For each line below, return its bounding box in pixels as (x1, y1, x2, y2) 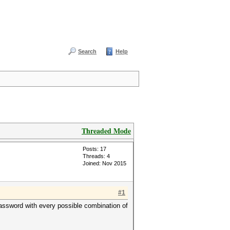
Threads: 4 (83, 153, 110, 159)
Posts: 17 (83, 146, 106, 152)
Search (78, 48, 97, 54)
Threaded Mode (82, 125, 131, 136)
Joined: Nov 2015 (83, 160, 126, 166)
